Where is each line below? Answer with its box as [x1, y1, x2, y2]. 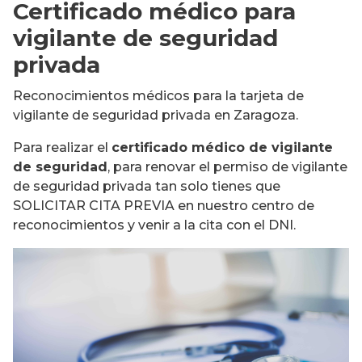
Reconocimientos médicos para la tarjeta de [13, 88, 304, 103]
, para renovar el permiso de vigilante [107, 159, 347, 175]
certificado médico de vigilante [112, 140, 333, 155]
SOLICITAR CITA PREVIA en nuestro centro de [13, 198, 314, 213]
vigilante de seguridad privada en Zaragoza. [13, 107, 298, 123]
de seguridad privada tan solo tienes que [13, 179, 280, 194]
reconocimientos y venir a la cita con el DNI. [13, 217, 296, 233]
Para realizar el [13, 140, 112, 155]
